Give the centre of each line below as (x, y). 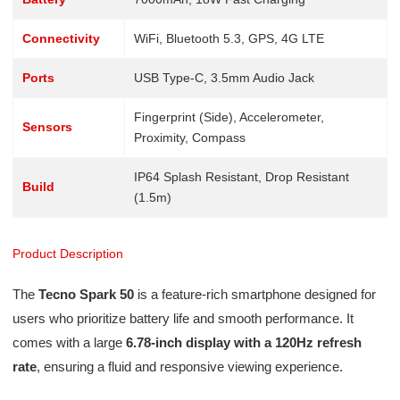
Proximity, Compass (189, 137)
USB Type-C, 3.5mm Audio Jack (224, 77)
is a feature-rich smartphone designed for (254, 294)
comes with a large (69, 342)
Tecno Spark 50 (86, 294)
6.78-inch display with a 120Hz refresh (243, 342)
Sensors (47, 126)
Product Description (67, 254)
